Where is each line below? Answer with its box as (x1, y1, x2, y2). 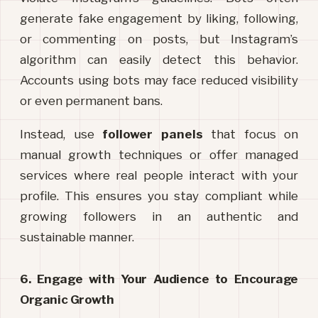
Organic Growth (20, 292, 114, 307)
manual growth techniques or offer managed (20, 148, 298, 163)
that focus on (202, 127, 298, 142)
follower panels (102, 127, 203, 142)
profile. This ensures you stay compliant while (20, 189, 298, 204)
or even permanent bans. (20, 94, 163, 109)
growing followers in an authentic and (20, 209, 298, 224)
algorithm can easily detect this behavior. (20, 53, 298, 67)
